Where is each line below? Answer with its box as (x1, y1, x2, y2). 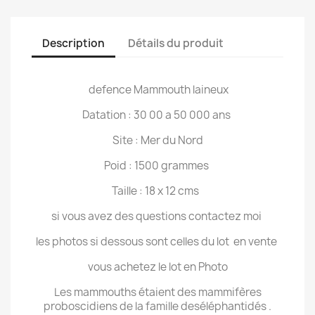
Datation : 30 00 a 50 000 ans (82, 108, 233, 122)
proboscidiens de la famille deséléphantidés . (44, 299, 271, 314)
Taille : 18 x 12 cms (112, 184, 203, 198)
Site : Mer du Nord (112, 133, 203, 148)
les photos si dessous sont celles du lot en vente (36, 234, 279, 249)
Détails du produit (128, 35, 224, 51)
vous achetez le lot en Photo (87, 259, 228, 274)
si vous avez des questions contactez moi (51, 209, 264, 224)
